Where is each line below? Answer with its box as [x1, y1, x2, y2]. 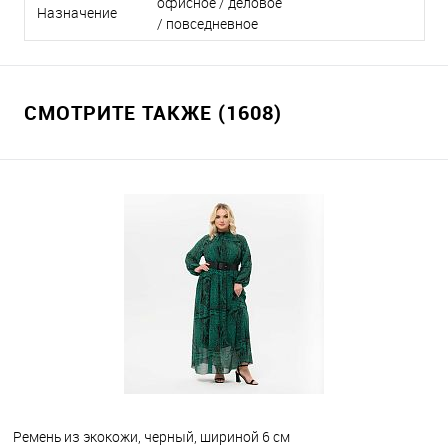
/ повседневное [157, 14, 258, 33]
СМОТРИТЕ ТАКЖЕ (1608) [24, 99, 282, 126]
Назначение [37, 3, 117, 22]
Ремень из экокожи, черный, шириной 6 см [13, 426, 290, 446]
